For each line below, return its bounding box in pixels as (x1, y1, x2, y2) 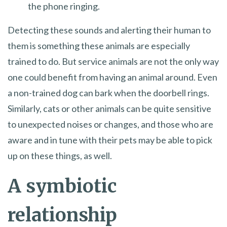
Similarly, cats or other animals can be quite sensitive (8, 102, 211, 114)
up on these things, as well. (8, 149, 112, 161)
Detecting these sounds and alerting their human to (8, 24, 211, 35)
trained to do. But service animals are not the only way (8, 55, 219, 67)
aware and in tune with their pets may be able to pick (8, 134, 212, 145)
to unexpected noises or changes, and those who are (8, 118, 213, 130)
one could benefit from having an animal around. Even (8, 71, 217, 83)
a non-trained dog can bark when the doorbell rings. (8, 87, 209, 98)
